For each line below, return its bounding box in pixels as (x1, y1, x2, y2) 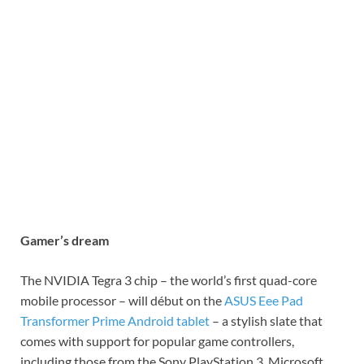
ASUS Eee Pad (224, 292, 303, 309)
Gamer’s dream (20, 232, 109, 249)
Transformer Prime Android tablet (20, 313, 210, 329)
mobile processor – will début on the (20, 292, 224, 309)
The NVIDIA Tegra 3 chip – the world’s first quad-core (20, 272, 317, 288)
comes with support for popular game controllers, (20, 333, 294, 349)
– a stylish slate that (210, 313, 323, 329)
